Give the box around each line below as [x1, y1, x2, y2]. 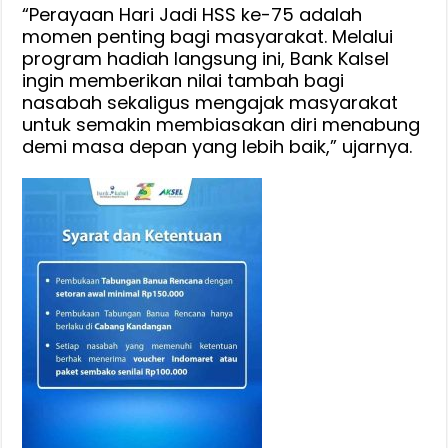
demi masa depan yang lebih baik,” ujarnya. [22, 133, 413, 159]
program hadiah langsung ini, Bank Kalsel [22, 45, 390, 71]
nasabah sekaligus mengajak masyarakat [22, 89, 399, 115]
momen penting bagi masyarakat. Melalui [22, 23, 394, 49]
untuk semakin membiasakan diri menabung [22, 111, 421, 137]
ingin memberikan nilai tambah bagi [22, 67, 345, 93]
